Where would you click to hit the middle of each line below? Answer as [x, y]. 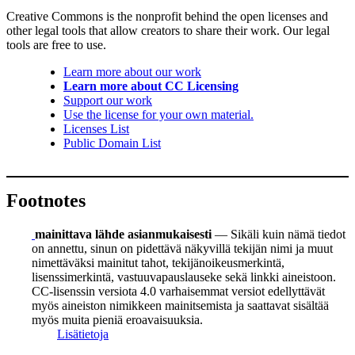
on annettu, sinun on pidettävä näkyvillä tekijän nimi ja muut [182, 248]
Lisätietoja [83, 334]
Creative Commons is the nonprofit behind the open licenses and [167, 17]
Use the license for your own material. [158, 115]
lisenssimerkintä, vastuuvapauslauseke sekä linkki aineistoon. [184, 277]
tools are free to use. [56, 45]
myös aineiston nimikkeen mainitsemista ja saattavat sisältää [180, 305]
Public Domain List [112, 143]
